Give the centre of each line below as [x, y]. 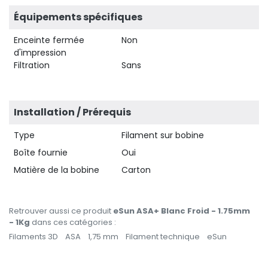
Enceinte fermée [49, 40]
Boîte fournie [41, 152]
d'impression [40, 52]
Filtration [32, 65]
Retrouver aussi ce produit [61, 211]
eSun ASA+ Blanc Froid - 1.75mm [182, 211]
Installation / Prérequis [72, 112]
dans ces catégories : [73, 222]
